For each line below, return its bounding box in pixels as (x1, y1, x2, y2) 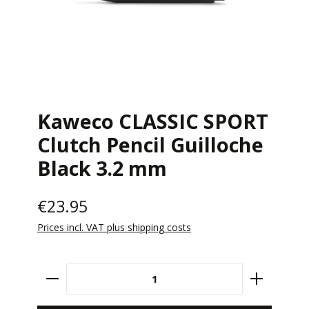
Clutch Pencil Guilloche (37, 130, 263, 158)
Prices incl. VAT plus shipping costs (37, 220, 191, 234)
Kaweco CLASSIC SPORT (37, 107, 268, 134)
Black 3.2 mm (37, 154, 167, 181)
